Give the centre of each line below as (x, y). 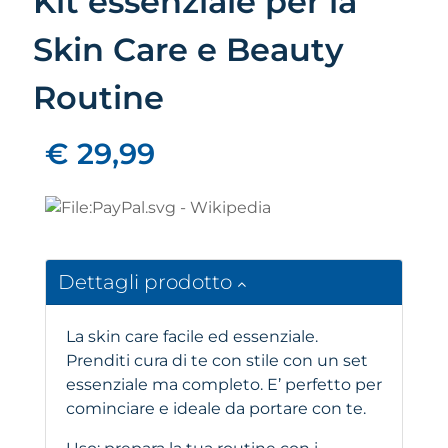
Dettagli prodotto (147, 282)
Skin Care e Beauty (188, 50)
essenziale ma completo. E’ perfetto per (224, 385)
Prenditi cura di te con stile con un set (217, 361)
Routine (98, 98)
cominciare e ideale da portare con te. (216, 409)
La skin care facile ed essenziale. (192, 337)
